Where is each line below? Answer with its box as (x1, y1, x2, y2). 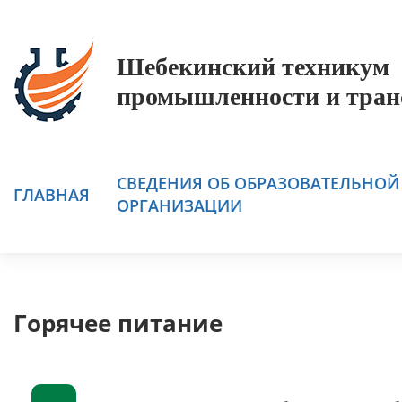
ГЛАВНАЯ (13, 183, 90, 205)
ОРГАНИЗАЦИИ (117, 195, 242, 216)
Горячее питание (13, 307, 223, 339)
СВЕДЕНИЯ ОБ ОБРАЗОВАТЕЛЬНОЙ (117, 172, 399, 194)
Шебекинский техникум (117, 53, 389, 81)
